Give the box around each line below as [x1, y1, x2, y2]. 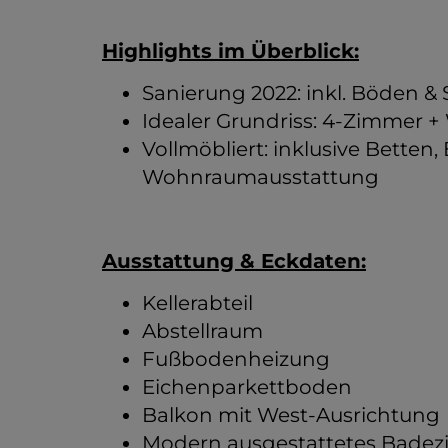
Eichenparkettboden [142, 374, 352, 399]
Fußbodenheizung [142, 346, 330, 371]
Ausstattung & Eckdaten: [102, 248, 366, 273]
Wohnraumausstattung [142, 164, 379, 189]
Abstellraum [142, 318, 268, 343]
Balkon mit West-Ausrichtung [142, 402, 440, 427]
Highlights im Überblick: [102, 38, 359, 63]
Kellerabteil [142, 290, 253, 315]
